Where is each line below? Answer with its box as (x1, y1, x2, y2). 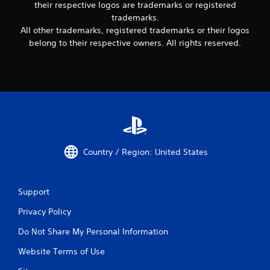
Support (18, 186, 49, 198)
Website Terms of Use (18, 246, 105, 257)
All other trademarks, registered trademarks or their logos (20, 25, 250, 36)
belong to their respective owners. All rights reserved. (29, 37, 241, 49)
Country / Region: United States (83, 146, 208, 157)
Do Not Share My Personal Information (18, 226, 168, 237)
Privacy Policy (18, 206, 71, 218)
